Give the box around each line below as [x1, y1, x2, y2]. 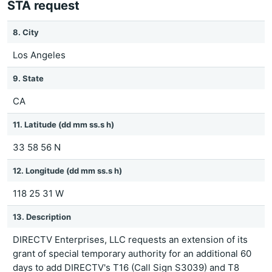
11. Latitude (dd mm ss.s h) [13, 120, 114, 129]
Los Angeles [13, 49, 66, 61]
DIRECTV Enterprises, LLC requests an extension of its [13, 234, 248, 245]
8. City [13, 27, 39, 37]
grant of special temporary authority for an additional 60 [13, 248, 251, 259]
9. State [13, 73, 44, 83]
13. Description [13, 212, 71, 222]
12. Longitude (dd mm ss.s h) [13, 166, 122, 175]
